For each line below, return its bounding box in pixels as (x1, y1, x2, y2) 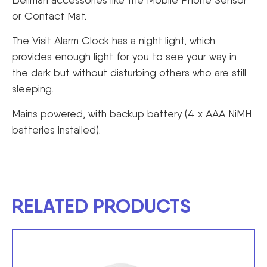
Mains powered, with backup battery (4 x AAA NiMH (12, 107, 252, 120)
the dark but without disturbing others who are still (12, 66, 246, 79)
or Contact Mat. (12, 9, 86, 22)
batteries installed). (12, 123, 101, 136)
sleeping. (12, 82, 54, 95)
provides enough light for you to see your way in (12, 50, 237, 63)
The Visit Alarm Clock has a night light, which (12, 34, 215, 47)
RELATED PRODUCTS (12, 194, 191, 218)
